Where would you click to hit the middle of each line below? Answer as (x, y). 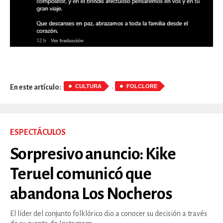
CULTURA (88, 86)
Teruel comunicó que (81, 173)
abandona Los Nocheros (91, 193)
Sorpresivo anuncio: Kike (93, 154)
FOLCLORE (142, 86)
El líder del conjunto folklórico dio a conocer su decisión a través (109, 213)
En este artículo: (36, 87)
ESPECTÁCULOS (38, 132)
